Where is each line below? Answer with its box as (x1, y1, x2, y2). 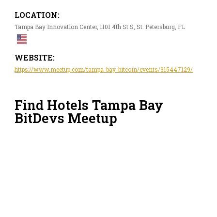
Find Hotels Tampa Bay (15, 96, 163, 114)
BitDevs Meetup (15, 109, 117, 127)
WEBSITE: (15, 52, 55, 62)
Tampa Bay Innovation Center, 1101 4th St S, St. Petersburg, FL (15, 22, 185, 31)
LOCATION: (15, 9, 60, 20)
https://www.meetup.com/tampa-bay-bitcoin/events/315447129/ (15, 65, 193, 73)
